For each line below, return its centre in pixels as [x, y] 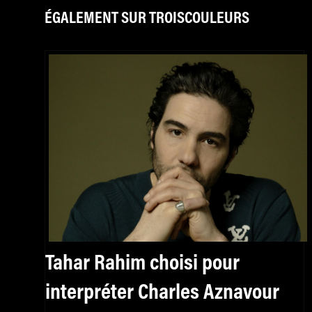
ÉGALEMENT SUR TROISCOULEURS [147, 19]
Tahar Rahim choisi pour [142, 264]
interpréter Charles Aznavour [162, 293]
